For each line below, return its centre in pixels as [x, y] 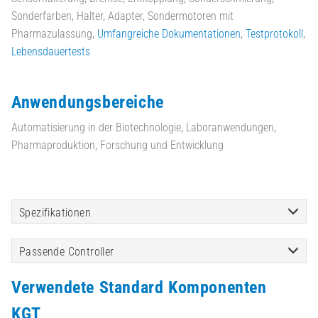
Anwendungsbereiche [88, 102]
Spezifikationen [55, 212]
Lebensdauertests [51, 52]
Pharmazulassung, [54, 34]
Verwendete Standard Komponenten [139, 287]
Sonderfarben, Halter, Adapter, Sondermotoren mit [122, 16]
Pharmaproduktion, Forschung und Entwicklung [117, 146]
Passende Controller [67, 251]
